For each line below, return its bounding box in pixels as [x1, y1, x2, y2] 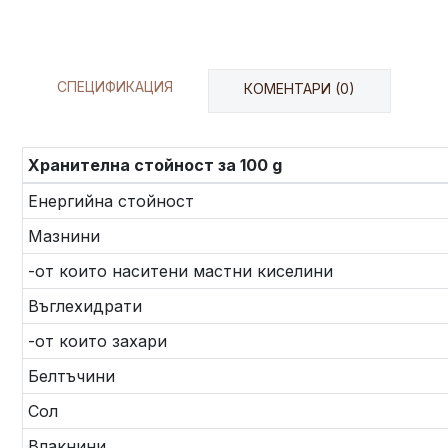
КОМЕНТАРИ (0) [244, 80, 355, 98]
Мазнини [28, 226, 100, 247]
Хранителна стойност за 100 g [28, 155, 282, 176]
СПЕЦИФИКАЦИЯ [57, 78, 173, 96]
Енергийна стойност [28, 191, 194, 212]
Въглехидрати [28, 296, 142, 317]
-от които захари [28, 331, 167, 352]
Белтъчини [28, 366, 115, 387]
